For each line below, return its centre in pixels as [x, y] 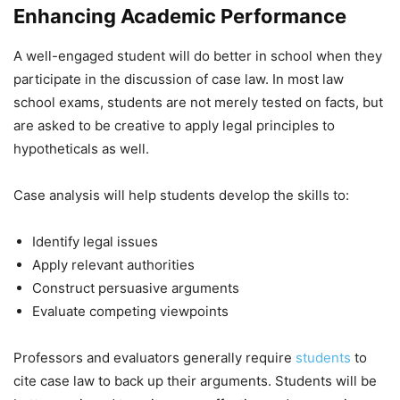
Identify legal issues [95, 241]
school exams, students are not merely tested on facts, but [198, 102]
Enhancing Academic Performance [180, 16]
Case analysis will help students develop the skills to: [181, 195]
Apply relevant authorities [113, 264]
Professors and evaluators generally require [154, 357]
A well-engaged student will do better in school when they [198, 55]
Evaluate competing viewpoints [130, 311]
